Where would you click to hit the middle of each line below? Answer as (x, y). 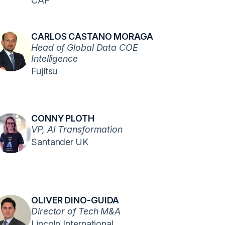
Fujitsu (44, 71)
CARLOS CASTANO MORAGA (92, 36)
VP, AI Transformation (77, 129)
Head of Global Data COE (85, 47)
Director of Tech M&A (76, 211)
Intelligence (54, 59)
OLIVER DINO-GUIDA (75, 200)
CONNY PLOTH (63, 118)
